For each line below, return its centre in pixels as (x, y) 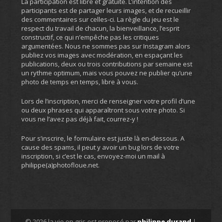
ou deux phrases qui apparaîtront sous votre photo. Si (103, 110)
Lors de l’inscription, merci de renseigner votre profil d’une (108, 101)
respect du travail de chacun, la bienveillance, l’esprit (100, 28)
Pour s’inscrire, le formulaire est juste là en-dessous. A (103, 138)
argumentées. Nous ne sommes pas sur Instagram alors (106, 46)
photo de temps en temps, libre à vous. (80, 82)
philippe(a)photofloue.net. (60, 165)
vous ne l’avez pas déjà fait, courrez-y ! (80, 119)
